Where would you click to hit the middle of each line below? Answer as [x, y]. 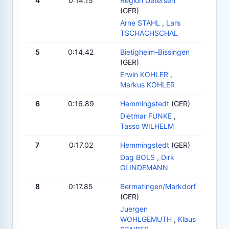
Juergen [134, 209]
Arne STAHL [140, 22]
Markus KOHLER [147, 84]
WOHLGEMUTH [146, 219]
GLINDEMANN [144, 167]
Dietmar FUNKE [146, 116]
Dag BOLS [138, 157]
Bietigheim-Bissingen [155, 52]
